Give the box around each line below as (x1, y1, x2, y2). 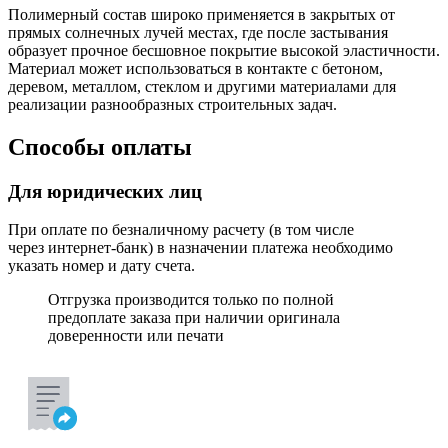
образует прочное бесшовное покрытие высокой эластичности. (8, 41, 440, 59)
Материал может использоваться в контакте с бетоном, (8, 59, 383, 77)
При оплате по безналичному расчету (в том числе (8, 221, 354, 239)
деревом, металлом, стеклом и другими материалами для (8, 77, 396, 95)
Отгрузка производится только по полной (48, 291, 334, 309)
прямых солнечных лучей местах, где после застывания (8, 23, 388, 41)
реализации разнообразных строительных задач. (8, 95, 337, 113)
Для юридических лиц (8, 180, 202, 202)
